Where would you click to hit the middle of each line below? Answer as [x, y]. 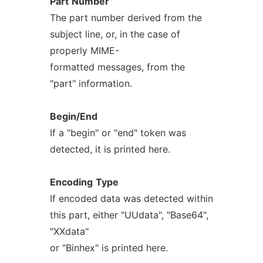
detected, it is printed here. [110, 149]
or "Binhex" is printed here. [109, 248]
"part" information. [91, 83]
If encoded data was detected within [131, 198]
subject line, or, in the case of [115, 34]
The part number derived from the [126, 18]
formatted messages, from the [117, 67]
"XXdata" [69, 231]
